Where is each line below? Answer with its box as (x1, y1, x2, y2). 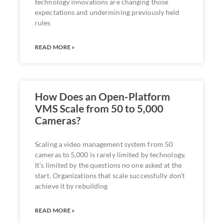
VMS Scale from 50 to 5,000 (35, 102, 163, 114)
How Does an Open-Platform (35, 90, 170, 103)
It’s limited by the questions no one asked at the (35, 160, 182, 169)
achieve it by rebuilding (35, 181, 108, 190)
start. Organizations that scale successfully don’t (35, 171, 185, 180)
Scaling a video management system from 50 (35, 139, 173, 148)
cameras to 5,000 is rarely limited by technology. (35, 150, 186, 159)
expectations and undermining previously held (35, 7, 180, 16)
